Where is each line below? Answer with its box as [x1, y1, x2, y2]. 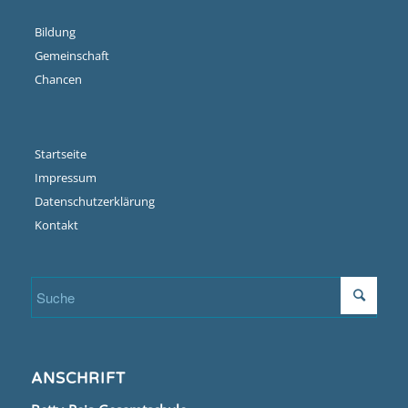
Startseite [34, 146, 87, 162]
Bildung [34, 24, 76, 40]
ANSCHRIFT [30, 370, 126, 389]
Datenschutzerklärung [34, 193, 155, 209]
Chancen [34, 71, 82, 87]
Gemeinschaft [34, 47, 109, 64]
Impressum [34, 169, 97, 186]
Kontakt [34, 217, 78, 233]
